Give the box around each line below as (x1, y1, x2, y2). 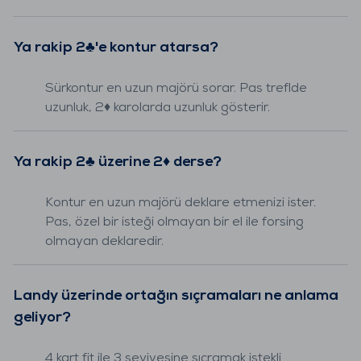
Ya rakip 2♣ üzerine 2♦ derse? (14, 154, 222, 170)
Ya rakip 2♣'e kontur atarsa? (14, 39, 218, 56)
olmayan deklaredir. (45, 234, 164, 248)
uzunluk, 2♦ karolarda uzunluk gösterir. (45, 101, 270, 114)
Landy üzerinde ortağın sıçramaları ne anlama (14, 288, 338, 304)
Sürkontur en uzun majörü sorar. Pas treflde (45, 81, 307, 95)
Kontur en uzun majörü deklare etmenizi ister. (45, 196, 316, 210)
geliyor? (14, 309, 71, 326)
